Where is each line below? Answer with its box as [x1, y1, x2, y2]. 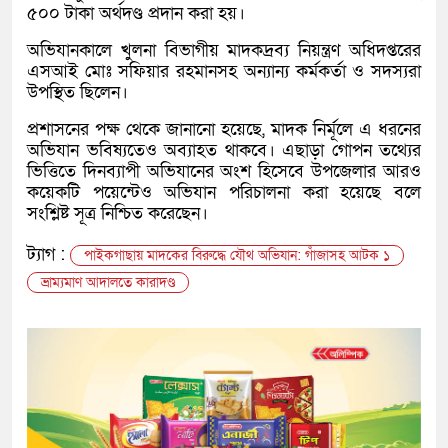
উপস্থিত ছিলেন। [27, 81, 128, 105]
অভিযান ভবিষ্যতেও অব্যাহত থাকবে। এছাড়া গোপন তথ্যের [27, 139, 421, 163]
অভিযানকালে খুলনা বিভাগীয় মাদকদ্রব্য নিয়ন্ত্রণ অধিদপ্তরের [27, 39, 421, 63]
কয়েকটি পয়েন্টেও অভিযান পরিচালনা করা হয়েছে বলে [27, 181, 421, 205]
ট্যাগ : [27, 243, 70, 267]
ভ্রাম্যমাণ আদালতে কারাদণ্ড [41, 273, 175, 293]
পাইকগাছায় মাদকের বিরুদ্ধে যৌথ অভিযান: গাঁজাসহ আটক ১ [84, 246, 390, 266]
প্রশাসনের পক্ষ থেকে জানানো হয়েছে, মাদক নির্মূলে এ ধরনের [27, 118, 421, 142]
